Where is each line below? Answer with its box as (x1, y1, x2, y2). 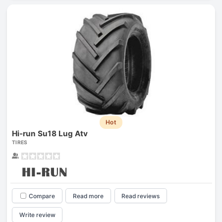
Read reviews (121, 192, 160, 200)
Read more (73, 192, 104, 200)
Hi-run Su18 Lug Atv (11, 128, 88, 138)
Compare (28, 192, 55, 200)
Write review (19, 211, 55, 219)
